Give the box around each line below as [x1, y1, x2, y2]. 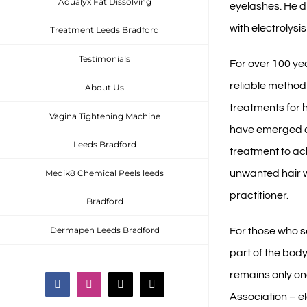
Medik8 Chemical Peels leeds [45, 168, 164, 178]
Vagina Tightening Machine [49, 111, 160, 121]
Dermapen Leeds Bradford [49, 225, 160, 235]
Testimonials [79, 53, 130, 64]
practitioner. [230, 189, 288, 201]
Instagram [88, 282, 130, 295]
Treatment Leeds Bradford [50, 25, 159, 35]
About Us [85, 82, 124, 93]
